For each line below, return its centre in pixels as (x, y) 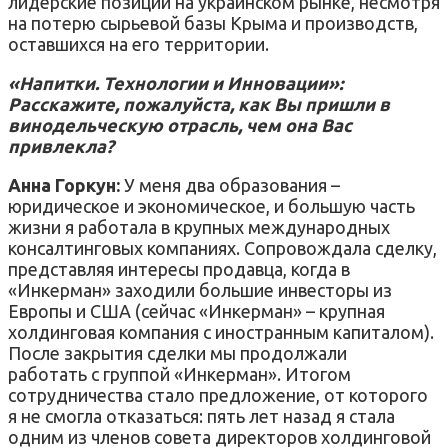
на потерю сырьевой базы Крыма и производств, (213, 22)
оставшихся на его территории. (140, 43)
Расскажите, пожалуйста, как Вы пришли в (199, 103)
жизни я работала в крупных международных (199, 226)
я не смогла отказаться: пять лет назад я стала (201, 415)
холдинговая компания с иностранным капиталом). (221, 331)
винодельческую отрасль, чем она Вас (180, 124)
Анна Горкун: (64, 184)
